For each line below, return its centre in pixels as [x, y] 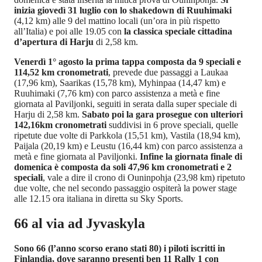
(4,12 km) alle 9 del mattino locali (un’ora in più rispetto [117, 20]
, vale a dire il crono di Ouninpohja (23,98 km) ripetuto [144, 177]
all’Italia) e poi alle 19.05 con [69, 31]
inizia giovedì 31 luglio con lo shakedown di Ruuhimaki [123, 10]
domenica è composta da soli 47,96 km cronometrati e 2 [123, 167]
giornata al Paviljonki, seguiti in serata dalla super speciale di [125, 104]
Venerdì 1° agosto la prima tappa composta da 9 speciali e [127, 61]
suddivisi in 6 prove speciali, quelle [172, 125]
